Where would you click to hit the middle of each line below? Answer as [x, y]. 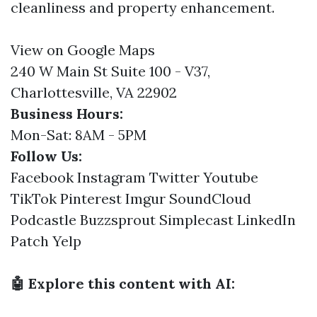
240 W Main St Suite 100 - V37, [110, 71]
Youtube [231, 177]
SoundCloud [210, 198]
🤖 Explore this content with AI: [123, 283]
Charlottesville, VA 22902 [94, 92]
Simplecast [196, 220]
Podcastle [44, 220]
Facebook [42, 177]
